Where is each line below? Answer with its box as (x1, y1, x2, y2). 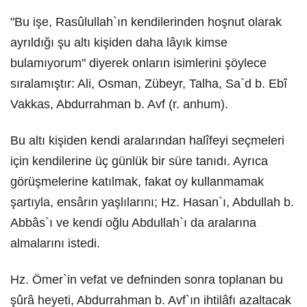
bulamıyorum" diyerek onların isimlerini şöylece (10, 56, 267, 70)
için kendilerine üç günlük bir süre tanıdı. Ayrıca (10, 154, 268, 168)
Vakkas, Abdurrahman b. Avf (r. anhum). (10, 97, 228, 111)
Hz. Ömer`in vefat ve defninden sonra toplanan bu (10, 273, 283, 286)
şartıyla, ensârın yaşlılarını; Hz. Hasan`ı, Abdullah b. (10, 195, 294, 209)
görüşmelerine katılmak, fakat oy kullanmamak (10, 175, 264, 188)
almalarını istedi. (10, 236, 100, 250)
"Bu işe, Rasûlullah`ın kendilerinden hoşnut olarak (10, 15, 282, 29)
